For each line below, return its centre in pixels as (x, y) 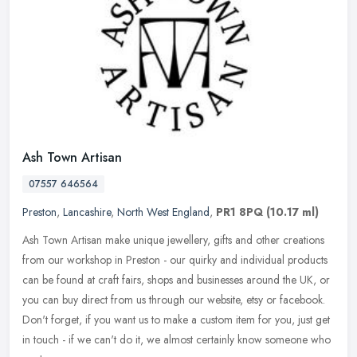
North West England (163, 212)
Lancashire (87, 212)
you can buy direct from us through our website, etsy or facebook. (174, 300)
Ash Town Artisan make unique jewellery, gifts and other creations (173, 240)
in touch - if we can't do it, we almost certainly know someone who (177, 340)
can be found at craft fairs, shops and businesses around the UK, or (176, 280)
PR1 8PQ (239, 212)
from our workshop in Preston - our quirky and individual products (175, 260)
